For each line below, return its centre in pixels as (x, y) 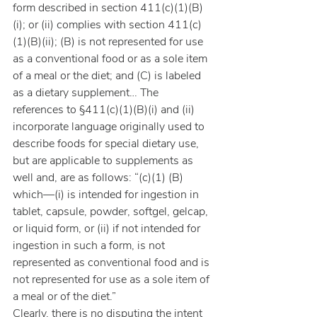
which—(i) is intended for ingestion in (107, 195)
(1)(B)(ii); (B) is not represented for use (109, 42)
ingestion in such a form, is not (90, 246)
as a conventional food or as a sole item (111, 59)
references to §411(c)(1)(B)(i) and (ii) (105, 110)
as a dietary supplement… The (87, 93)
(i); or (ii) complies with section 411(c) (107, 25)
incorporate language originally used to (110, 127)
